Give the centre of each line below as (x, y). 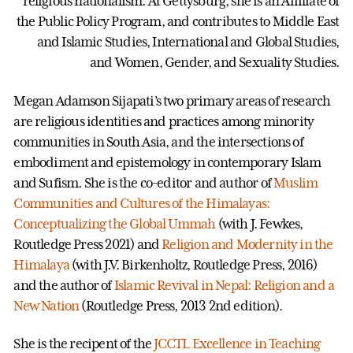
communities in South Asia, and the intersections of (158, 141)
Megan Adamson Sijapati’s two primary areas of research (172, 100)
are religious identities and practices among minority (164, 121)
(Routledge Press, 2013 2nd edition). (181, 305)
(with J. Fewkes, (259, 223)
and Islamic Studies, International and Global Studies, (188, 42)
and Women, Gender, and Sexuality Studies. (215, 63)
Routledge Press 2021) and (88, 244)
